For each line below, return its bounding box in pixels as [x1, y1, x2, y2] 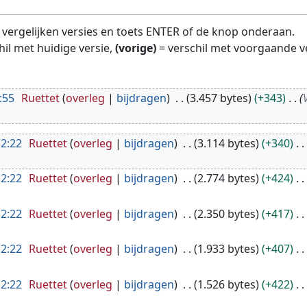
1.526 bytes [197, 276, 256, 292]
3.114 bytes [197, 135, 256, 151]
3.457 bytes [189, 90, 248, 106]
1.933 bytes [197, 241, 256, 257]
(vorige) [115, 40, 156, 56]
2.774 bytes [197, 171, 256, 186]
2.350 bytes [197, 206, 256, 221]
